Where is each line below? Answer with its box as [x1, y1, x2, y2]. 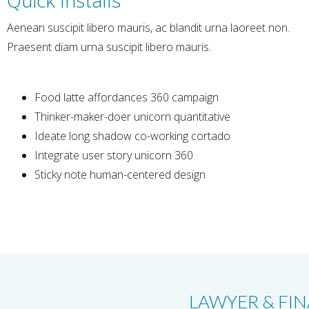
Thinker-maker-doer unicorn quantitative [34, 108, 230, 124]
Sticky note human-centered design [34, 166, 206, 182]
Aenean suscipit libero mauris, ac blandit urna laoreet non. [7, 19, 290, 35]
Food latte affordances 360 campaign [34, 89, 219, 105]
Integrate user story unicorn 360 [34, 147, 193, 163]
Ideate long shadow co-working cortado [34, 128, 230, 143]
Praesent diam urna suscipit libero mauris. [7, 39, 211, 54]
